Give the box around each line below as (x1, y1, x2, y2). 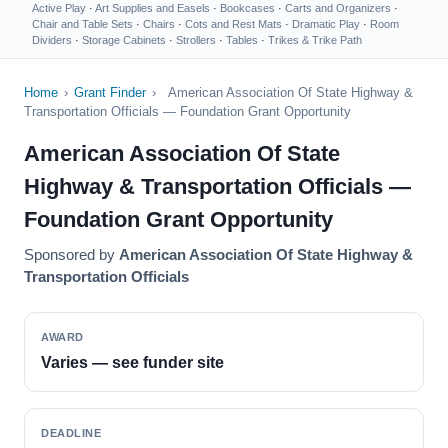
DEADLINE (41, 427, 102, 439)
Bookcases (220, 2, 275, 14)
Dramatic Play (292, 18, 360, 30)
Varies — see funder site (41, 354, 224, 371)
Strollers (176, 34, 216, 46)
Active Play (32, 2, 86, 14)
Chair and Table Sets (32, 18, 133, 30)
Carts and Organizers (285, 2, 391, 14)
